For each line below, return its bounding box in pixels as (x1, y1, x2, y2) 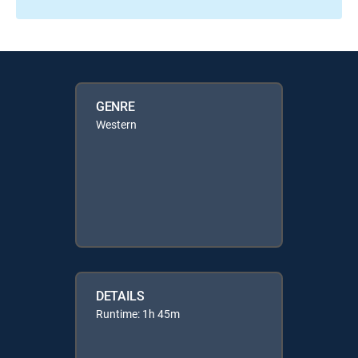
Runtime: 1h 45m (96, 305, 180, 321)
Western (96, 116, 137, 132)
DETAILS (96, 286, 145, 304)
